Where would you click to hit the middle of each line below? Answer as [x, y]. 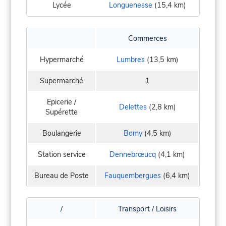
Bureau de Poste [62, 175]
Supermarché [62, 80]
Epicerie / [62, 102]
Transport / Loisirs [147, 209]
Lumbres [130, 59]
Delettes [133, 107]
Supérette [62, 112]
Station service [62, 154]
